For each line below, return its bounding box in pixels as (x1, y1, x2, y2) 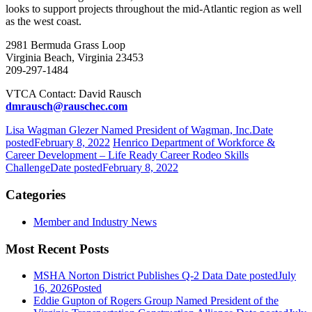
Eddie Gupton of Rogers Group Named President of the (33, 295, 279, 307)
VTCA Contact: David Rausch (6, 88, 141, 100)
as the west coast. (6, 15, 81, 28)
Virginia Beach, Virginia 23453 (6, 52, 143, 64)
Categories (6, 187, 65, 203)
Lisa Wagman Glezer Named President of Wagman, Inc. (6, 124, 252, 136)
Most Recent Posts (6, 241, 109, 256)
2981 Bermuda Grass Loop (6, 39, 125, 52)
